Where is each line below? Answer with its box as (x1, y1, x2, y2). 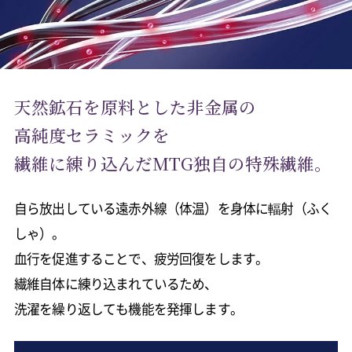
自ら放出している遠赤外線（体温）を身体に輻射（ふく (13, 201, 332, 215)
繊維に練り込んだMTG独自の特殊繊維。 (13, 151, 332, 175)
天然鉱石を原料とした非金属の (13, 94, 256, 119)
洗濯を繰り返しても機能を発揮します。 (13, 302, 243, 316)
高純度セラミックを (13, 123, 170, 147)
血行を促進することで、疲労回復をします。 (13, 251, 269, 266)
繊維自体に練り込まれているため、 (13, 277, 218, 291)
